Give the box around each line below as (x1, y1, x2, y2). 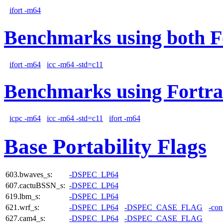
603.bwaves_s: (5, 170, 52, 179)
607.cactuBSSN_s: (5, 181, 65, 190)
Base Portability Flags (4, 135, 207, 159)
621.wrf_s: (5, 203, 39, 212)
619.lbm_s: (5, 192, 40, 201)
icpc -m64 (9, 114, 41, 123)
